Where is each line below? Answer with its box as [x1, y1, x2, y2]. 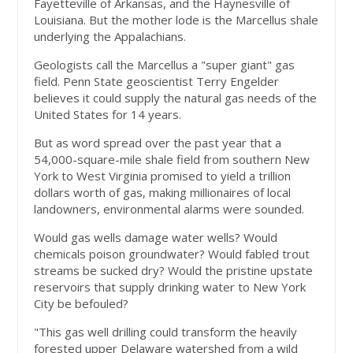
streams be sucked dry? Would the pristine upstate [34, 262, 314, 279]
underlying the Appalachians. [34, 28, 187, 45]
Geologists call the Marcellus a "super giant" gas [34, 57, 295, 73]
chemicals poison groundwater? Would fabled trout [34, 246, 310, 262]
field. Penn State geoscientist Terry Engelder [34, 73, 280, 90]
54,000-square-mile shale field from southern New [34, 151, 310, 168]
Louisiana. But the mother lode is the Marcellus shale [34, 12, 319, 28]
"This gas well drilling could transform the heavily [34, 324, 298, 340]
